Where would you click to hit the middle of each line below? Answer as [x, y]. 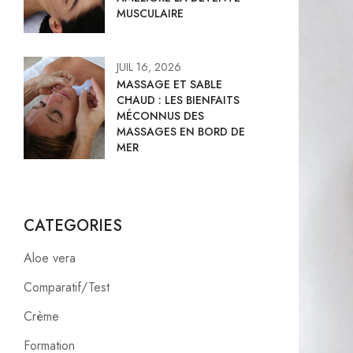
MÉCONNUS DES [160, 116]
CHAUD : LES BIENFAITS [178, 100]
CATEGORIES [73, 226]
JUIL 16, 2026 [149, 67]
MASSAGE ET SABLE [169, 85]
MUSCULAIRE [150, 14]
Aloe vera [50, 258]
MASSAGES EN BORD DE [181, 132]
